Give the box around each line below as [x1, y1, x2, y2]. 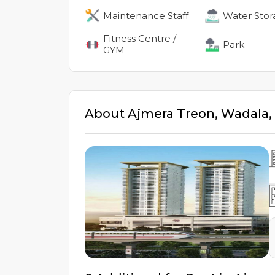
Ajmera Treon [128, 106, 215, 121]
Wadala [221, 106, 269, 121]
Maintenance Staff [103, 10, 188, 21]
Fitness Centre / [103, 33, 176, 44]
